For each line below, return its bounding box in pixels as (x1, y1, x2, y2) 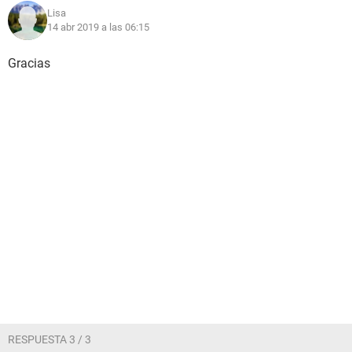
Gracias (8, 56, 50, 71)
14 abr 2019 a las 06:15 (47, 21, 149, 33)
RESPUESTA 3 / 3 (8, 333, 91, 346)
